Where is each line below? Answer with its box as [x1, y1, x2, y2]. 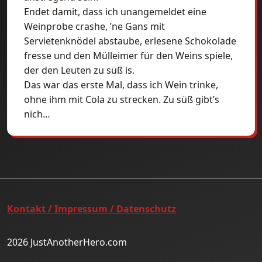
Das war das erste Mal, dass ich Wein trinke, [24, 78, 218, 91]
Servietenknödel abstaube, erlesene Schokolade [24, 35, 236, 47]
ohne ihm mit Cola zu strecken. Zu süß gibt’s [24, 93, 219, 106]
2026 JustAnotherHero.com [7, 236, 127, 249]
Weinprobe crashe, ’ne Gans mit [24, 20, 165, 33]
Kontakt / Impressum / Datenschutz [7, 202, 176, 215]
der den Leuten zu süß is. [24, 64, 135, 77]
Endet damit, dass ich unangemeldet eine [24, 5, 206, 18]
